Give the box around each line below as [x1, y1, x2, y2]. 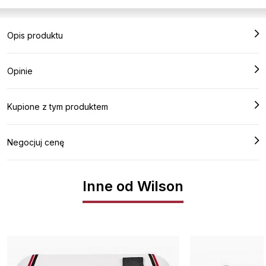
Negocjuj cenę [7, 137, 64, 148]
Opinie [7, 66, 33, 77]
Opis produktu [7, 30, 63, 41]
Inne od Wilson [83, 178, 183, 195]
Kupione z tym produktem [7, 102, 108, 112]
